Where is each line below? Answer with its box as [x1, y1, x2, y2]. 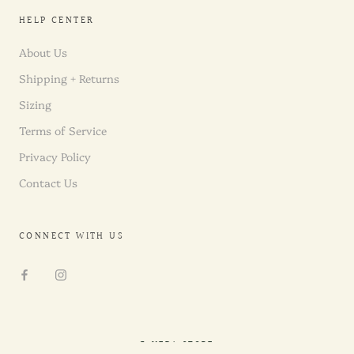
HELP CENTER [19, 13, 95, 28]
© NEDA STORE [139, 337, 215, 352]
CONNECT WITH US [19, 228, 124, 244]
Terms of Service [19, 122, 107, 138]
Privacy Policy [19, 148, 91, 164]
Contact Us [19, 174, 77, 190]
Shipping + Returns [19, 70, 119, 86]
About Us [19, 43, 67, 60]
